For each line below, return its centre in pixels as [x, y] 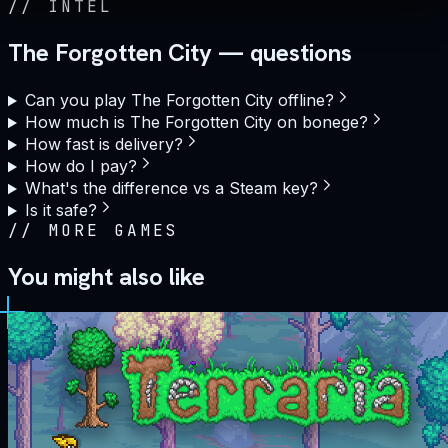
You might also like [106, 277]
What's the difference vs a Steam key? [171, 188]
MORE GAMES [113, 231]
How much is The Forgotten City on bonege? [196, 122]
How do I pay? [80, 166]
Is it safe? [60, 210]
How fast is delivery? [103, 144]
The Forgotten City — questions [180, 53]
